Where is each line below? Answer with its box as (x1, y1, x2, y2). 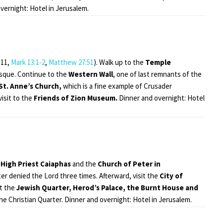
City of (160, 170, 183, 180)
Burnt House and (141, 182, 198, 192)
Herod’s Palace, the (73, 182, 141, 192)
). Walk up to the (94, 57, 145, 67)
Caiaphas (40, 159, 72, 168)
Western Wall (68, 69, 113, 79)
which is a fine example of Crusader (63, 81, 172, 91)
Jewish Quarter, (16, 182, 73, 192)
